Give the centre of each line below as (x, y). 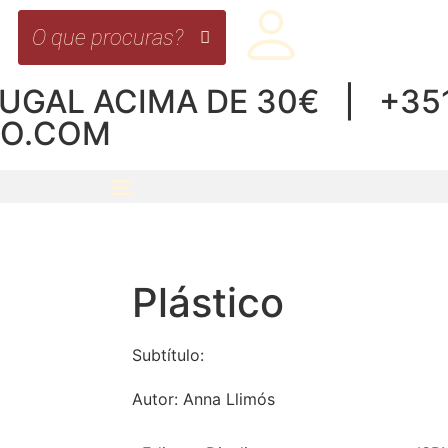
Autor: (157, 399)
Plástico (208, 302)
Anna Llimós (229, 399)
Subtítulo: (168, 355)
